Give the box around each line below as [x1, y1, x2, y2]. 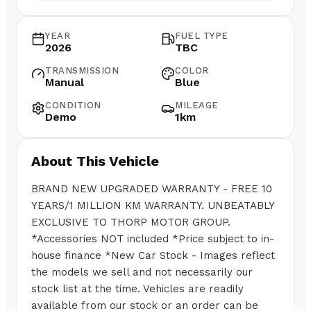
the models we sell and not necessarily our [31, 266, 253, 279]
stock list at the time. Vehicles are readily [31, 283, 244, 296]
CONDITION [45, 100, 101, 111]
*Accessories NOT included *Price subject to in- [31, 233, 274, 246]
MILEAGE [175, 100, 219, 111]
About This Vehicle [31, 153, 159, 170]
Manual [45, 76, 84, 90]
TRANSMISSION [45, 65, 119, 76]
